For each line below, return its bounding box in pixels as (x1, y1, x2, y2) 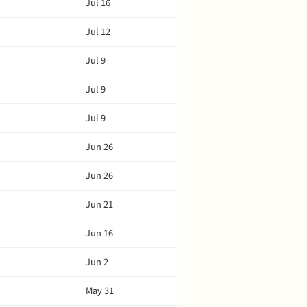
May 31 (86, 284, 114, 298)
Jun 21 (86, 197, 113, 212)
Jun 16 (86, 226, 113, 241)
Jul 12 (86, 25, 110, 39)
